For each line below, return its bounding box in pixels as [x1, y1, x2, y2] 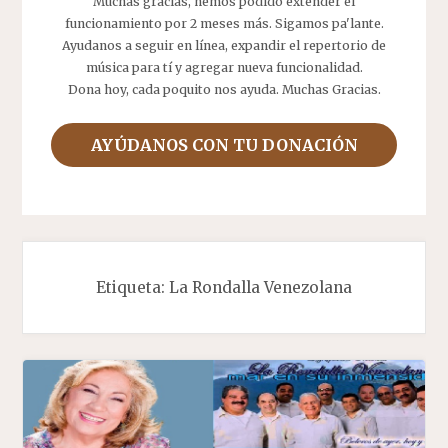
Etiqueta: [96, 277, 169, 297]
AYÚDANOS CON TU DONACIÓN [90, 135, 358, 156]
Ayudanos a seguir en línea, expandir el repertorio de [62, 37, 386, 53]
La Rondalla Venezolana [169, 277, 352, 297]
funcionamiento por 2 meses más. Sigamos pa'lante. [64, 15, 384, 31]
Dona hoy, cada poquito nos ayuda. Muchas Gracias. [67, 81, 381, 97]
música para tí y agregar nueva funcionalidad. [85, 59, 363, 75]
